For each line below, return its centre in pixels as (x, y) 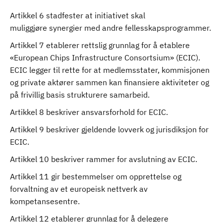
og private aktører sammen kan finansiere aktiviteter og (110, 82)
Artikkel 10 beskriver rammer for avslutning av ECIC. (104, 159)
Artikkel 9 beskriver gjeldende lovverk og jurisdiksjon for (109, 129)
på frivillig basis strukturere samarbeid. (80, 95)
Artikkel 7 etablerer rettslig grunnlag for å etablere (100, 45)
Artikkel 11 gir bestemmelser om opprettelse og (96, 176)
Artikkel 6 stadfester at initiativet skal (78, 15)
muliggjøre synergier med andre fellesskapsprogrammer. (111, 28)
